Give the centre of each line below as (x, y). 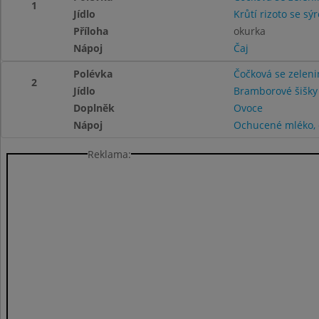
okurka (249, 31)
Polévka (93, 74)
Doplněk (94, 108)
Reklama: (109, 154)
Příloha (91, 31)
